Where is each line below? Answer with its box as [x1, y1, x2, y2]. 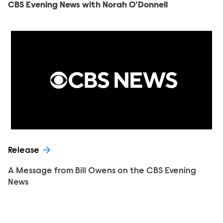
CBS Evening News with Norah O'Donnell [8, 1, 168, 10]
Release [8, 146, 39, 155]
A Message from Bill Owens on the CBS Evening [8, 167, 196, 176]
